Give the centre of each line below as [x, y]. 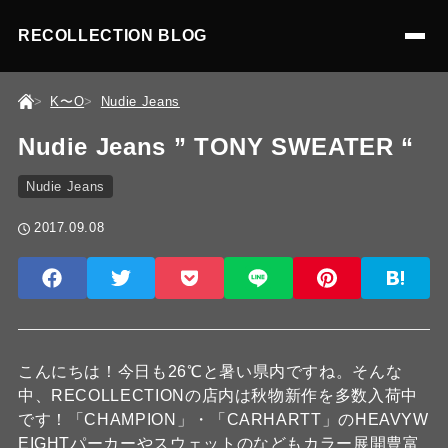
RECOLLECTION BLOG [112, 35]
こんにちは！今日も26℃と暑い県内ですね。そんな [210, 371]
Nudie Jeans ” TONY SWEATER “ [215, 146]
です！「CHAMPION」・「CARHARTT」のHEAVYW [223, 419]
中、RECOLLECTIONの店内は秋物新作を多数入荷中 [217, 395]
